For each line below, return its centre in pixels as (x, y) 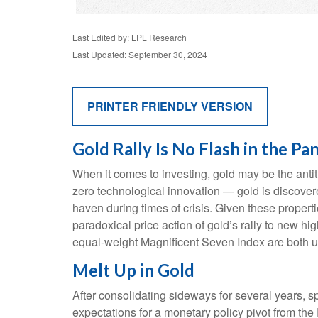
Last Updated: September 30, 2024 (140, 54)
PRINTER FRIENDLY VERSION (170, 106)
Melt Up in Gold (133, 270)
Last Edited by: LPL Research (130, 37)
